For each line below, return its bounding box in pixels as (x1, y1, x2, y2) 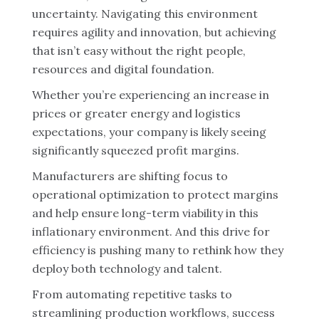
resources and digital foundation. (32, 62, 214, 76)
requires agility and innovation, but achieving (32, 25, 276, 39)
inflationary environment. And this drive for (32, 224, 270, 239)
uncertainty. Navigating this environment (32, 6, 258, 21)
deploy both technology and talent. (32, 261, 222, 276)
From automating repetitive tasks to (32, 287, 232, 301)
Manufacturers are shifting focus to (32, 169, 228, 183)
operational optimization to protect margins (32, 187, 278, 202)
